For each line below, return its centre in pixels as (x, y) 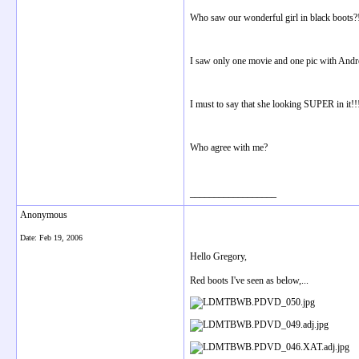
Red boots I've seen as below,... (249, 280)
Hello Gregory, (218, 256)
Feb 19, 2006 (61, 238)
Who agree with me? (229, 147)
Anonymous (44, 215)
